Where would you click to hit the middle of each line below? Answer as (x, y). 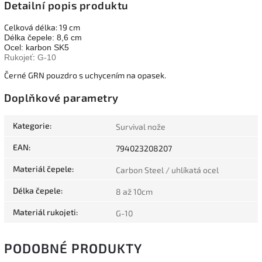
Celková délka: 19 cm (42, 27)
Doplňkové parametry (61, 97)
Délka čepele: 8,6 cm (43, 38)
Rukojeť (18, 58)
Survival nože (141, 126)
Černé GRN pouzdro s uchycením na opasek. (85, 75)
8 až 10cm (134, 191)
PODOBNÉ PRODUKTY (73, 248)
